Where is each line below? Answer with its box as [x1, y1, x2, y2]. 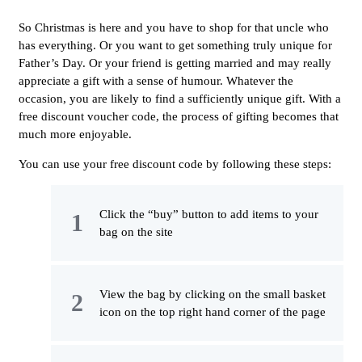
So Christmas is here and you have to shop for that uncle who [19, 20, 329, 34]
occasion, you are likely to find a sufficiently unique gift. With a [19, 91, 341, 105]
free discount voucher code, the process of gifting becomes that [19, 109, 339, 123]
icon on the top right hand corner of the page [99, 305, 326, 318]
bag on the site [99, 225, 173, 238]
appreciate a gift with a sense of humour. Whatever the [19, 74, 293, 87]
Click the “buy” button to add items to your [99, 207, 318, 221]
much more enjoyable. [19, 127, 132, 141]
